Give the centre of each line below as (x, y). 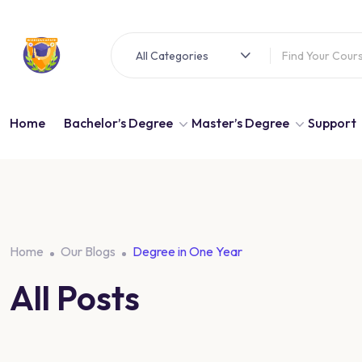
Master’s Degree (240, 123)
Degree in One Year (187, 251)
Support (332, 123)
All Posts (75, 298)
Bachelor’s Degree (118, 123)
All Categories (172, 55)
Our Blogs (88, 251)
